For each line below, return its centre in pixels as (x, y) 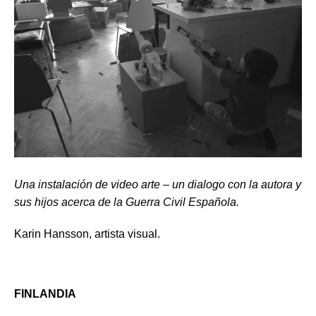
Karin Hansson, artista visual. (87, 233)
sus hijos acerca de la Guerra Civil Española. (127, 202)
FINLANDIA (45, 293)
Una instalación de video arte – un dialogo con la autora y (158, 184)
